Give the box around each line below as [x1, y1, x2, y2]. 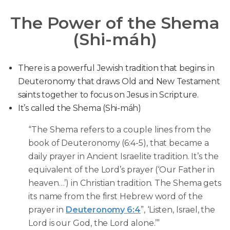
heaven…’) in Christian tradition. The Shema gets [28, 178, 222, 188]
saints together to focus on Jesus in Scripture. [18, 90, 199, 100]
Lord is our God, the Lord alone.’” [28, 218, 160, 228]
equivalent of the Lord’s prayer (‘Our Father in [28, 165, 215, 175]
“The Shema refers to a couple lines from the [28, 125, 211, 135]
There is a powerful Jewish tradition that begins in [18, 63, 215, 73]
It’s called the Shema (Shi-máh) [18, 103, 141, 113]
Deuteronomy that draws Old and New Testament [18, 76, 220, 86]
